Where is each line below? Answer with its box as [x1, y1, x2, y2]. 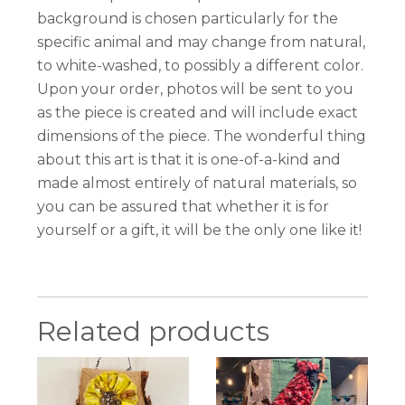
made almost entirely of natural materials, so [37, 174, 358, 193]
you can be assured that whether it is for [37, 198, 330, 216]
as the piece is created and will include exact [37, 104, 359, 122]
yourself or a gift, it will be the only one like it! [37, 221, 363, 240]
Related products [37, 315, 270, 349]
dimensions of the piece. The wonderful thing [37, 127, 367, 146]
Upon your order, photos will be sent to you [37, 80, 354, 99]
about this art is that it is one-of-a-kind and [37, 151, 342, 169]
